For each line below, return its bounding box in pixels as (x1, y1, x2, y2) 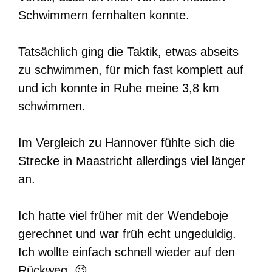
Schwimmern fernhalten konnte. (18, 8, 189, 22)
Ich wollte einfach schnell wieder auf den (18, 245, 235, 259)
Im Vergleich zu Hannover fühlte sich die (18, 136, 235, 150)
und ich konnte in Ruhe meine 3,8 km (18, 81, 219, 95)
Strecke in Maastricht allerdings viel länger (18, 154, 245, 168)
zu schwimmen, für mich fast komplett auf (18, 63, 243, 77)
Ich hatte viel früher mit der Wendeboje (18, 209, 228, 223)
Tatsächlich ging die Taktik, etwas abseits (18, 45, 239, 59)
